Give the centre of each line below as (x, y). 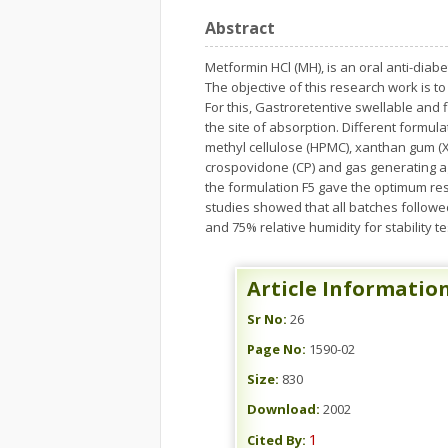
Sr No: (267, 319)
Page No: (276, 349)
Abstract (240, 28)
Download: (283, 409)
